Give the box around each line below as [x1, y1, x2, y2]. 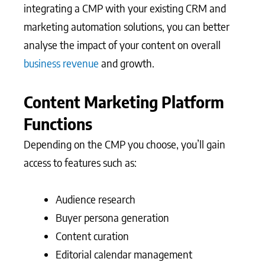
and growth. [99, 56, 154, 70]
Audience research [56, 192, 135, 206]
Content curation [56, 229, 129, 243]
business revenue [24, 56, 99, 70]
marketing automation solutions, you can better [24, 20, 230, 34]
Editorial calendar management [56, 247, 192, 261]
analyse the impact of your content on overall [24, 38, 221, 52]
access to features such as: [24, 155, 137, 169]
